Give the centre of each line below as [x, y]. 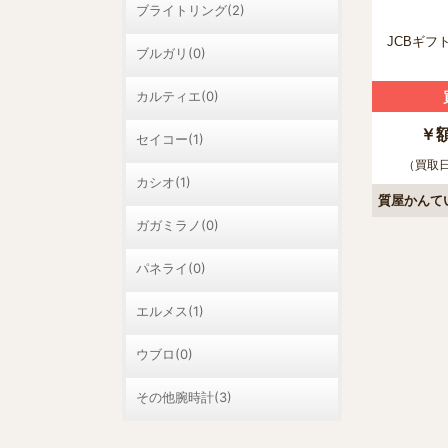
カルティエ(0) [177, 96]
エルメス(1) [170, 311]
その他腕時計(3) [184, 397]
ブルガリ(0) [171, 53]
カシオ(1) [163, 182]
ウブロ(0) [164, 354]
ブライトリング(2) [190, 10]
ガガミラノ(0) [177, 225]
